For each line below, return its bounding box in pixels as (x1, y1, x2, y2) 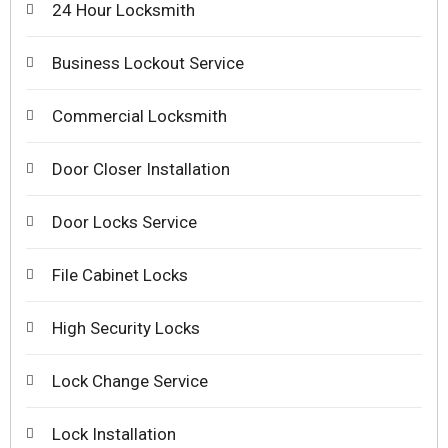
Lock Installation (52, 423, 176, 444)
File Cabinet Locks (52, 264, 188, 285)
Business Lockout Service (52, 52, 244, 73)
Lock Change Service (52, 370, 208, 391)
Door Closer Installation (52, 158, 230, 179)
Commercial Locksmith (52, 105, 227, 126)
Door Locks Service (52, 211, 197, 232)
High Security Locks (52, 317, 200, 338)
